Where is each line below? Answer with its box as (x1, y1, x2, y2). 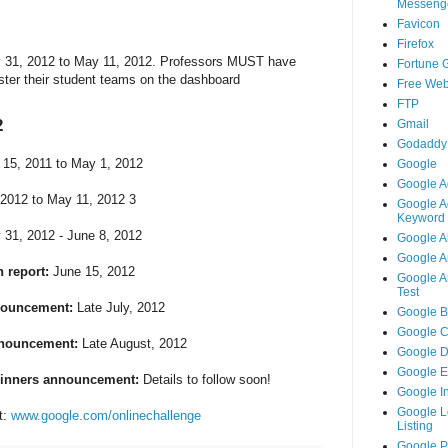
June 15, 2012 (48, 263, 135, 279)
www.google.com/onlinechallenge (10, 407, 201, 423)
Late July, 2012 (72, 299, 165, 315)
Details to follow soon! (142, 371, 271, 387)
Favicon (396, 17, 440, 32)
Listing (396, 419, 433, 434)
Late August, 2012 (77, 335, 187, 351)
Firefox (396, 37, 434, 52)
